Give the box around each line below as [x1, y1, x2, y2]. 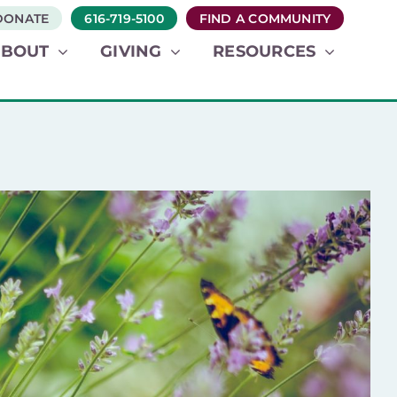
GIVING [99, 42, 162, 61]
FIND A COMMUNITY [198, 11, 331, 27]
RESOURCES [212, 42, 316, 61]
